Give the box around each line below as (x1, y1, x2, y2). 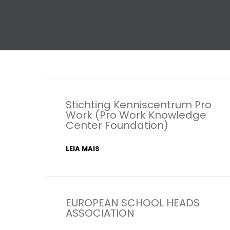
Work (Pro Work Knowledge (66, 108, 206, 122)
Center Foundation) (66, 118, 168, 132)
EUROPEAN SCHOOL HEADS (66, 196, 200, 210)
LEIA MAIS (66, 144, 100, 154)
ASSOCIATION (66, 206, 135, 220)
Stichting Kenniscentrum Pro (66, 98, 212, 112)
